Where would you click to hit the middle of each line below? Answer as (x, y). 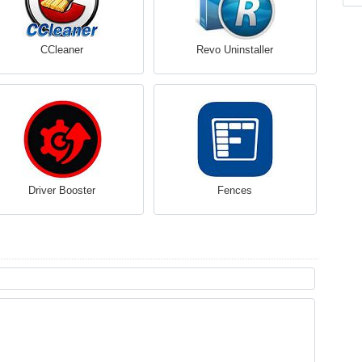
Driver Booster (62, 190)
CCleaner (62, 50)
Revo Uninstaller (235, 50)
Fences (235, 190)
